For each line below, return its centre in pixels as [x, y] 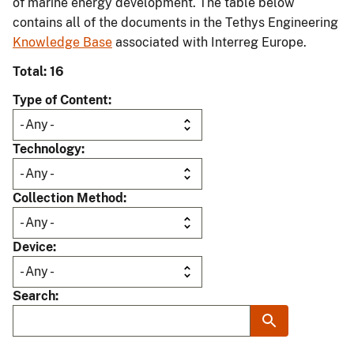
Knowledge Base [62, 43]
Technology [47, 149]
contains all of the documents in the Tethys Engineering [175, 23]
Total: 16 [38, 72]
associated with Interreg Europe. [209, 43]
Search [34, 296]
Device [33, 247]
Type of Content [60, 100]
